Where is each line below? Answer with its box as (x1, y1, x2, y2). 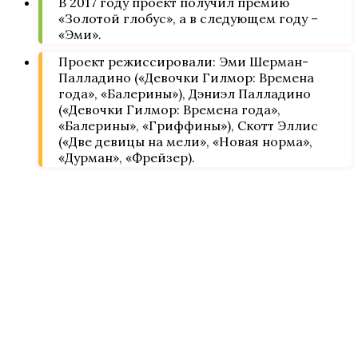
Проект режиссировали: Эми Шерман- (58, 53, 308, 70)
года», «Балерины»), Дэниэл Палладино (58, 85, 311, 101)
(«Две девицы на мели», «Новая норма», (58, 133, 312, 149)
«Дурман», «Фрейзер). (58, 149, 195, 165)
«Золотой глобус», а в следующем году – (58, 10, 318, 26)
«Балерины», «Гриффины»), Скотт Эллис (58, 117, 318, 133)
